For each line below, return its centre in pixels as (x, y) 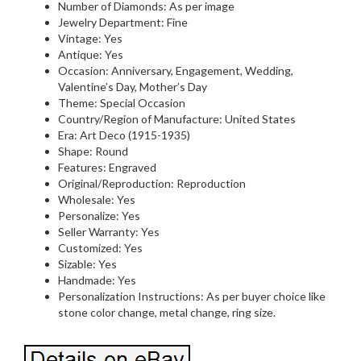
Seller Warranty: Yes (109, 231)
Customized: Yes (100, 247)
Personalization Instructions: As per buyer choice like (192, 296)
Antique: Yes (91, 54)
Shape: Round (93, 151)
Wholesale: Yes (97, 199)
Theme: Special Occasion (122, 102)
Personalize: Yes (99, 215)
